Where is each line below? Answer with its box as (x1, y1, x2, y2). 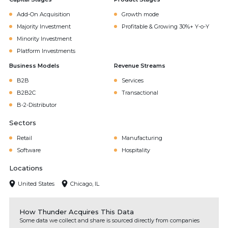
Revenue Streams (114, 62, 165, 69)
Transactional (122, 89, 158, 96)
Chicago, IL (70, 180, 99, 187)
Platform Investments (17, 47, 75, 54)
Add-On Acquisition (17, 11, 70, 18)
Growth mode (122, 11, 159, 18)
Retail (17, 134, 32, 141)
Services (122, 77, 144, 84)
